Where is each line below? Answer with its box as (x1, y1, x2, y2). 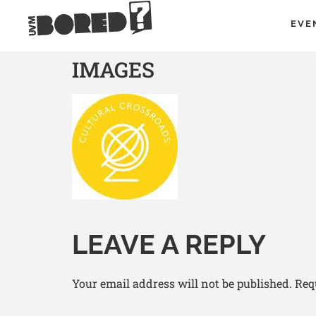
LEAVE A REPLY (72, 229, 266, 260)
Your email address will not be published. (72, 276, 292, 291)
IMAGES (72, 56, 154, 83)
